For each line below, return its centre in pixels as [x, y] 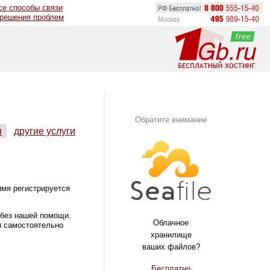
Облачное [171, 223]
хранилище [171, 235]
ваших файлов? [171, 247]
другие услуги [45, 131]
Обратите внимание [171, 120]
